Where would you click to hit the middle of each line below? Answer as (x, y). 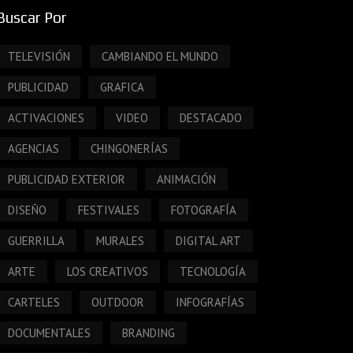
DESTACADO (211, 117)
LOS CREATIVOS (108, 271)
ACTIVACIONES (46, 117)
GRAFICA (123, 87)
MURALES (121, 240)
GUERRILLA (37, 240)
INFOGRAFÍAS (210, 302)
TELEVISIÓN (39, 56)
